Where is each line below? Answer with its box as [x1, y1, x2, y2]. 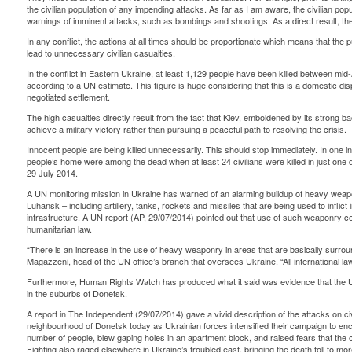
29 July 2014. [26, 167, 78, 180]
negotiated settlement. [26, 90, 110, 104]
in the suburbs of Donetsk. [26, 287, 127, 300]
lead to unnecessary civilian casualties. [26, 46, 175, 60]
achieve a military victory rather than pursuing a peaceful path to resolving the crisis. [26, 123, 346, 136]
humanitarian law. [26, 222, 92, 236]
